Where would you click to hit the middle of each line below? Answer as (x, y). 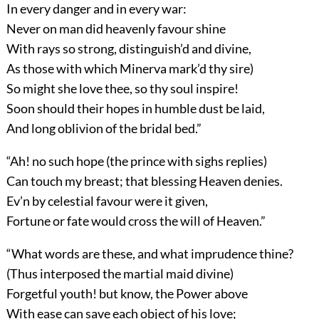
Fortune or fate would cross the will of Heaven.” (136, 221)
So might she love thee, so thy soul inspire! (122, 89)
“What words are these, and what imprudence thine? (150, 254)
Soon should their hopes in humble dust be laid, (135, 109)
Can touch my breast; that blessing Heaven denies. (144, 181)
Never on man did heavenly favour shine (116, 29)
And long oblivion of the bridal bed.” (104, 129)
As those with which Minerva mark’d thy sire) (130, 69)
